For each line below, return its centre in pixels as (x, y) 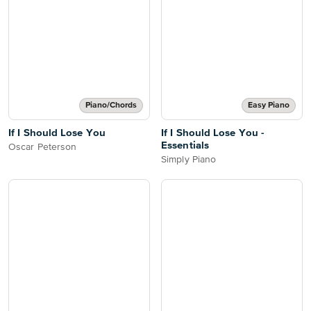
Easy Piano (269, 106)
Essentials (185, 145)
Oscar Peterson (43, 147)
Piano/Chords (111, 106)
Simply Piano (189, 160)
